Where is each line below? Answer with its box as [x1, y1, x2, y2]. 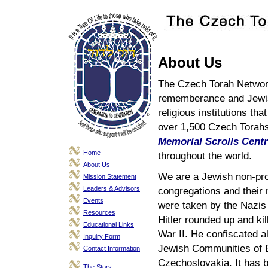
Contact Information [83, 245, 140, 252]
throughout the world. [158, 150, 255, 161]
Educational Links [83, 221, 134, 228]
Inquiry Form [83, 233, 120, 240]
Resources [83, 209, 115, 216]
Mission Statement [83, 173, 136, 180]
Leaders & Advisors [83, 185, 140, 192]
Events [83, 197, 103, 204]
